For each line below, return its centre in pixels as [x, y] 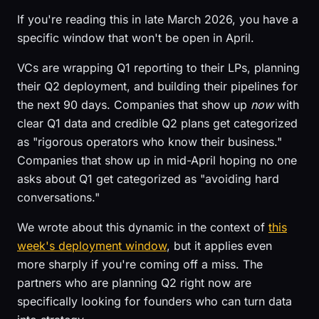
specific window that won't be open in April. [136, 38]
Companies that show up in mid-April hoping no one [157, 160]
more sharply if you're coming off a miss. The [140, 264]
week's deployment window [92, 246]
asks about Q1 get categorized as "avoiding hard [148, 179]
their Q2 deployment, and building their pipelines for [157, 86]
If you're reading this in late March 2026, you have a [158, 19]
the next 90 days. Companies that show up [134, 105]
